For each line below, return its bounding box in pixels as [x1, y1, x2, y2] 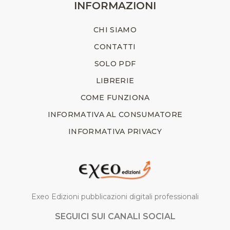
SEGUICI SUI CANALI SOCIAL [54, 212, 176, 222]
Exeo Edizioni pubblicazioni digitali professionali [31, 192, 199, 202]
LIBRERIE [95, 75, 135, 85]
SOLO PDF [94, 59, 136, 68]
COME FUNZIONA [80, 92, 150, 102]
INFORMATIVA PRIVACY [68, 126, 162, 136]
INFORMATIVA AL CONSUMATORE [47, 109, 183, 119]
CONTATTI [94, 42, 136, 51]
